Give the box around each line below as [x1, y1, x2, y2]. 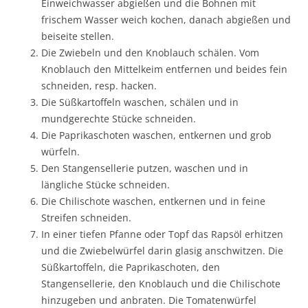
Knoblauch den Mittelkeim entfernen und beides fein [41, 63, 287, 76]
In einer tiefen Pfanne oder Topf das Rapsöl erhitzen [41, 228, 283, 241]
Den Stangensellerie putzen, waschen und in [41, 162, 248, 175]
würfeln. [41, 145, 80, 159]
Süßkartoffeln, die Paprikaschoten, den [41, 261, 220, 274]
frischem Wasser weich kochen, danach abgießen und [41, 13, 291, 27]
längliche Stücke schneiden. [41, 178, 170, 192]
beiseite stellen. [41, 30, 114, 43]
